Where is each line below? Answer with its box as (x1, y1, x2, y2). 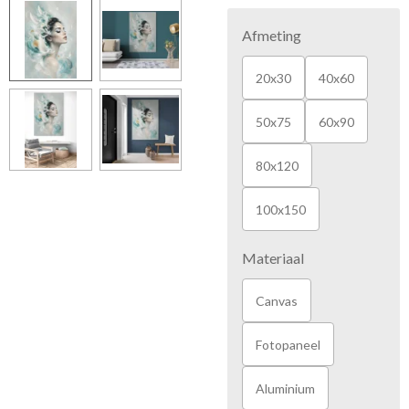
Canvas (256, 292, 298, 309)
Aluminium (256, 380, 315, 396)
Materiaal (242, 249, 304, 267)
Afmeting (242, 26, 301, 44)
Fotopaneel (256, 336, 320, 352)
